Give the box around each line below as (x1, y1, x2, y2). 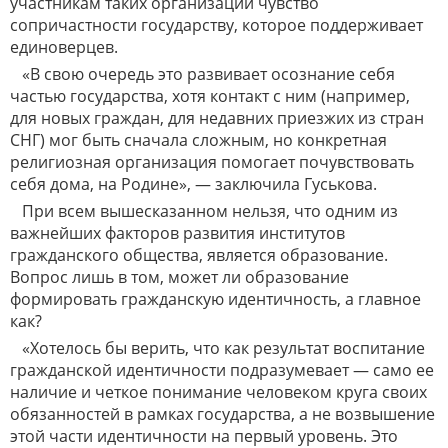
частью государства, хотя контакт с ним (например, (10, 85, 410, 108)
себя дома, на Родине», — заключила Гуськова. (10, 173, 377, 196)
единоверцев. (10, 36, 118, 59)
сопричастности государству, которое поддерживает (10, 14, 423, 37)
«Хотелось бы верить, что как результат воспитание (22, 337, 425, 360)
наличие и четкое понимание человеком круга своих (10, 381, 427, 404)
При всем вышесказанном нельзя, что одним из (22, 200, 398, 223)
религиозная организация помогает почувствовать (10, 151, 414, 174)
